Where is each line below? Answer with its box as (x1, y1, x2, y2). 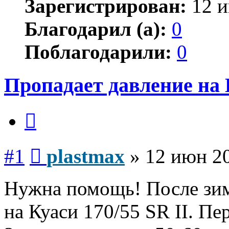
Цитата (36, 106, 61, 115)
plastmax (47, 145, 125, 168)
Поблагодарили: (25, 40, 172, 63)
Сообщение (41, 141, 81, 150)
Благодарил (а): (25, 17, 167, 40)
